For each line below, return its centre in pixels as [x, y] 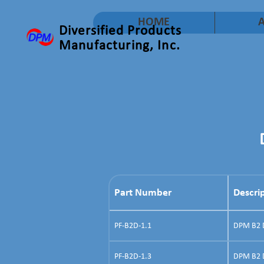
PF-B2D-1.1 [133, 226]
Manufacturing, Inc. [120, 46]
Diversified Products [120, 32]
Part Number [143, 193]
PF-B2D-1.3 [133, 256]
